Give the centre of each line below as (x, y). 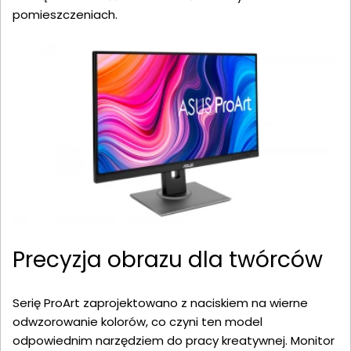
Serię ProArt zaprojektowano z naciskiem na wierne (160, 303)
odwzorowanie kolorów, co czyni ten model (138, 322)
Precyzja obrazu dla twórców (168, 260)
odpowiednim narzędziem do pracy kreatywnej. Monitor (174, 340)
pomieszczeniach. (65, 14)
